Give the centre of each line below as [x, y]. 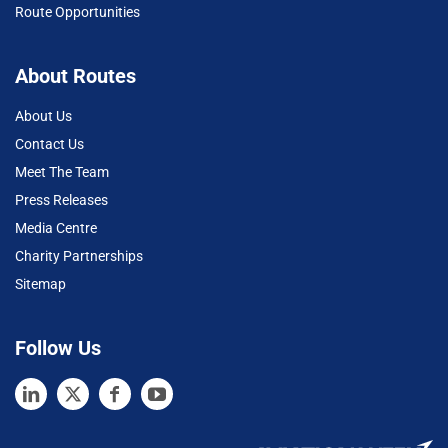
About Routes [75, 76]
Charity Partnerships [79, 256]
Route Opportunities [77, 12]
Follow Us [58, 348]
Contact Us [49, 144]
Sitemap [40, 284]
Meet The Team [62, 172]
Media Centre [56, 228]
